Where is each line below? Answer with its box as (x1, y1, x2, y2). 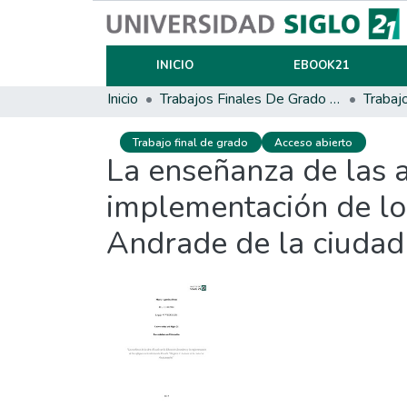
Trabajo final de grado (133, 134, 249, 150)
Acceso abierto (274, 134, 353, 150)
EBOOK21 (293, 57, 350, 74)
